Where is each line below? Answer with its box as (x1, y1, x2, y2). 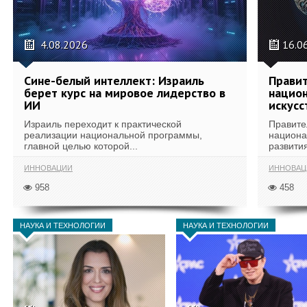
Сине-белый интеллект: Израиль (24, 73, 204, 88)
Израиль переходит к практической (24, 119, 182, 130)
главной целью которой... (24, 140, 138, 151)
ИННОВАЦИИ (24, 163, 73, 172)
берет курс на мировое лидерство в (24, 85, 225, 101)
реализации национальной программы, (24, 130, 202, 140)
